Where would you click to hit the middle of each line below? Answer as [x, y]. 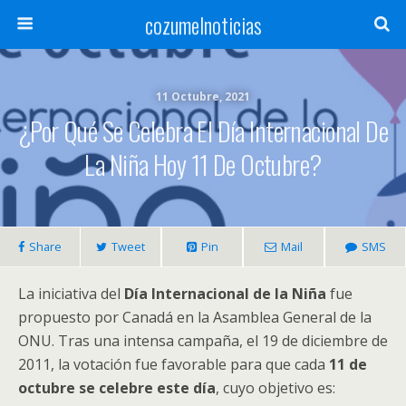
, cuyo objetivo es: [275, 388]
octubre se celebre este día [117, 388]
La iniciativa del [71, 294]
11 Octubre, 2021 [203, 97]
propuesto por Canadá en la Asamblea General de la [195, 317]
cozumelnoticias [203, 24]
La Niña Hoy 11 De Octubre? [203, 164]
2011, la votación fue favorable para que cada [174, 364]
